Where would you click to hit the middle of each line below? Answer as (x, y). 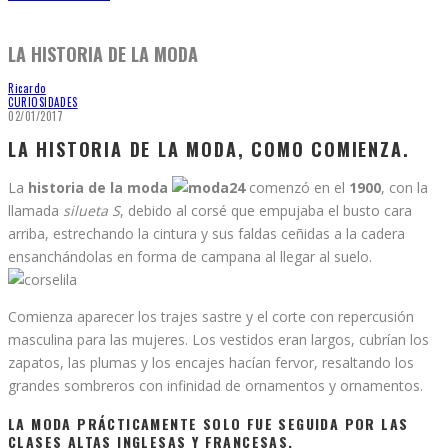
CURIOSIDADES (43, 101)
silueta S (91, 210)
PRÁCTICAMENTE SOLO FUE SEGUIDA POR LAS (240, 424)
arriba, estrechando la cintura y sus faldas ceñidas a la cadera (206, 233)
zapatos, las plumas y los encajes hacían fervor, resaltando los (211, 362)
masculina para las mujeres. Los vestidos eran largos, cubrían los (218, 339)
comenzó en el (297, 187)
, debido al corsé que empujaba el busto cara (266, 210)
